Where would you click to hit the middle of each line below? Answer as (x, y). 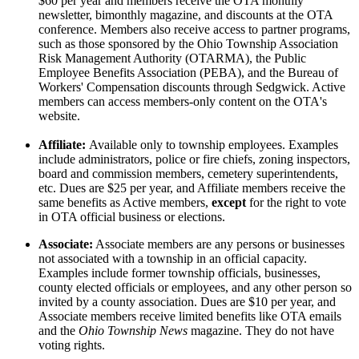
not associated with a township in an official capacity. (173, 259)
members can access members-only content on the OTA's (183, 102)
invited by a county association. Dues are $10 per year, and (187, 302)
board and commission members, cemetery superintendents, (188, 174)
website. (59, 116)
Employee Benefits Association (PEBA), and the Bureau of (188, 73)
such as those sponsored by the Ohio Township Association (188, 44)
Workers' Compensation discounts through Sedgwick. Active (192, 87)
